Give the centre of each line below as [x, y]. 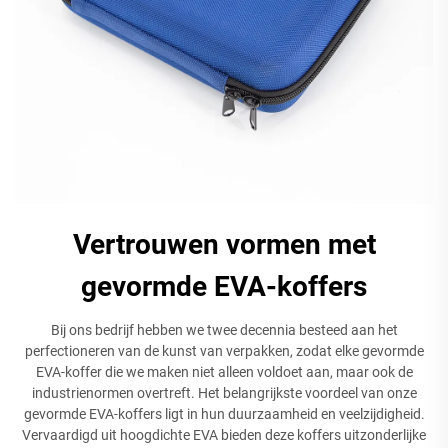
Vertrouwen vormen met [224, 244]
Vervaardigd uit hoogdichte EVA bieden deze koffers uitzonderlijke [224, 434]
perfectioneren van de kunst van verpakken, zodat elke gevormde [224, 350]
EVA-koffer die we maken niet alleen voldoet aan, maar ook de [224, 371]
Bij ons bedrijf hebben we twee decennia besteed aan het [224, 329]
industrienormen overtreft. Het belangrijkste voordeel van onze [224, 392]
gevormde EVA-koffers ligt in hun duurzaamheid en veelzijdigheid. [224, 413]
